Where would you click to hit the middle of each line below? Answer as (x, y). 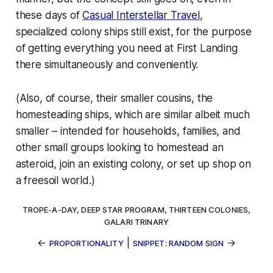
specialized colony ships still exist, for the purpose (133, 31)
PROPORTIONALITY (86, 243)
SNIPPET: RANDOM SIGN (178, 243)
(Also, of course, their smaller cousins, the (114, 98)
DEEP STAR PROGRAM (123, 209)
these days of (49, 15)
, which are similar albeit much (179, 114)
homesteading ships (62, 114)
